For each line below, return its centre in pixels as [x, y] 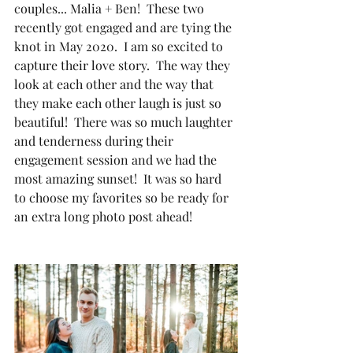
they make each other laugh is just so [119, 103]
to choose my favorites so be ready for [123, 197]
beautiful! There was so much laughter [125, 122]
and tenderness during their [95, 141]
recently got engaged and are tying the [124, 27]
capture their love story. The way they [124, 65]
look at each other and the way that [115, 84]
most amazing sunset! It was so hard [119, 178]
